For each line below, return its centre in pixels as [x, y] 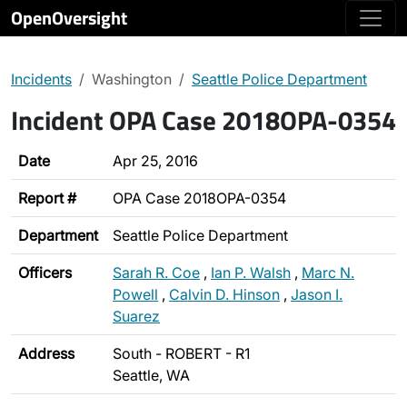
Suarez [136, 316]
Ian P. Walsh [251, 273]
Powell [135, 294]
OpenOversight [69, 18]
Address [46, 353]
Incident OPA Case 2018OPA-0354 [203, 120]
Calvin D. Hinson [224, 294]
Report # [47, 198]
